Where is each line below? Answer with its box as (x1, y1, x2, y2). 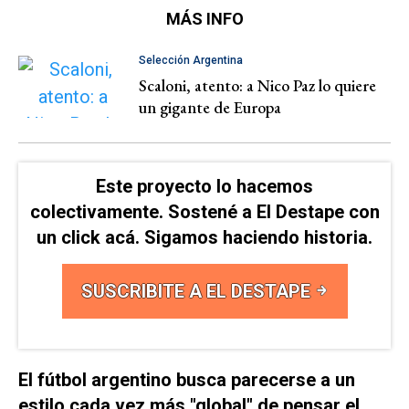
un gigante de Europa (139, 97, 281, 119)
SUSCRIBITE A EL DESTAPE (80, 279, 315, 302)
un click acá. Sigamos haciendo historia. (37, 225, 372, 248)
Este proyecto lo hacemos (96, 174, 313, 197)
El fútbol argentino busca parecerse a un (18, 368, 355, 391)
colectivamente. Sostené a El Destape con (29, 200, 380, 223)
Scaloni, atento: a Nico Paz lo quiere (139, 75, 376, 97)
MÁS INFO (165, 9, 244, 29)
